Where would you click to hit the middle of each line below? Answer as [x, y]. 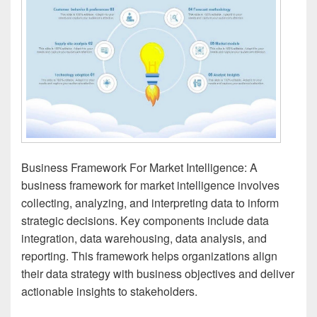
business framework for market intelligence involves [150, 185]
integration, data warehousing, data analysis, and [144, 238]
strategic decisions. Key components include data [145, 220]
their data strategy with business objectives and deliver [158, 273]
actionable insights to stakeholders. [109, 291]
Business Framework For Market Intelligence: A [139, 167]
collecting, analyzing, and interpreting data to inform [150, 202]
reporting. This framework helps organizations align [149, 255]
